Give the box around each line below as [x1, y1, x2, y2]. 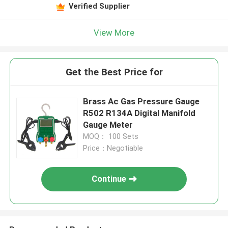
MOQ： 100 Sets [83, 132, 139, 141]
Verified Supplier [68, 2, 130, 10]
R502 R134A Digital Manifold [83, 108, 196, 119]
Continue [92, 174, 127, 184]
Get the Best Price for [65, 66, 163, 78]
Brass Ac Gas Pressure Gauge [83, 96, 200, 107]
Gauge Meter [83, 120, 133, 130]
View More [94, 27, 134, 38]
